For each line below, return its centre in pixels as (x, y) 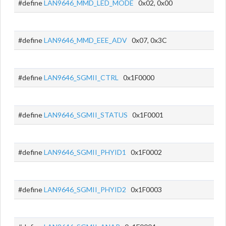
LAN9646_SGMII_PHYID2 (85, 189)
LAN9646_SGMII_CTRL (81, 77)
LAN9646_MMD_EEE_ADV (86, 40)
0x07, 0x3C (147, 40)
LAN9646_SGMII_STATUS (86, 115)
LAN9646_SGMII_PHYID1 (85, 152)
